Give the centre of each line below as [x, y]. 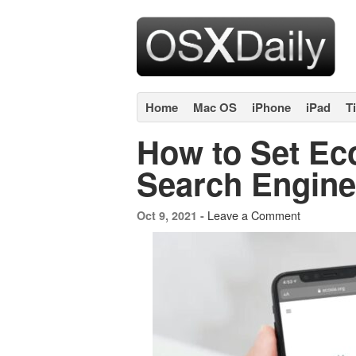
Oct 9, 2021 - [172, 215]
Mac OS [215, 107]
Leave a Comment [254, 215]
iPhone [271, 107]
